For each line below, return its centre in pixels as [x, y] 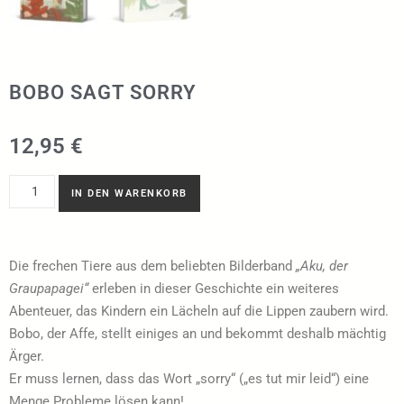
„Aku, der [322, 266]
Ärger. [27, 357]
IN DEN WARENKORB [129, 194]
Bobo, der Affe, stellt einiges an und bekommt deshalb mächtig [197, 334]
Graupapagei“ [49, 289]
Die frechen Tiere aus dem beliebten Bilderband [152, 266]
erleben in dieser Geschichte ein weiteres [214, 289]
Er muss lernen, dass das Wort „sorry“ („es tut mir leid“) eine [189, 379]
